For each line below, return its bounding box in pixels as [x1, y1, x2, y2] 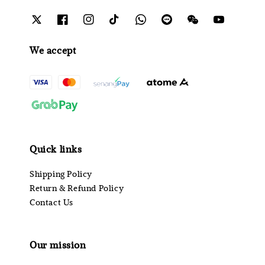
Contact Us [30, 196, 73, 208]
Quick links [30, 141, 82, 156]
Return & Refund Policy [30, 182, 124, 193]
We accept [30, 43, 76, 57]
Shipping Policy [30, 167, 92, 179]
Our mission [30, 237, 86, 251]
